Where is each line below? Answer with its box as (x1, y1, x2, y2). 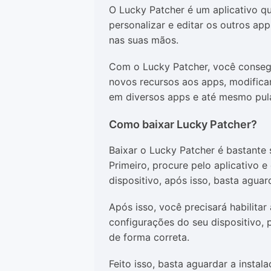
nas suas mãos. (109, 34, 178, 46)
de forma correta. (109, 231, 189, 243)
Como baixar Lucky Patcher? (109, 118, 257, 131)
